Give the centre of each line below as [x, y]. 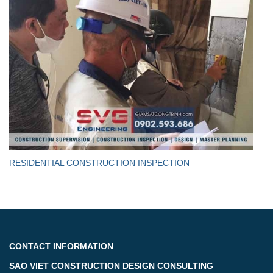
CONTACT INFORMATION [61, 246]
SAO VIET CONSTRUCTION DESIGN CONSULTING [111, 266]
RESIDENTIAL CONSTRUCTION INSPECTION [99, 163]
